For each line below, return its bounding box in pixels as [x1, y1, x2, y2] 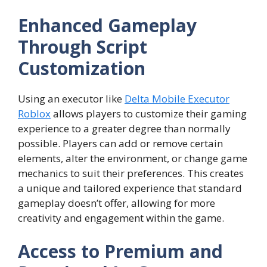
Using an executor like [18, 92, 125, 106]
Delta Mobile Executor [125, 92, 229, 106]
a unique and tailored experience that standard [18, 181, 242, 195]
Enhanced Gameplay [18, 13, 197, 38]
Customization [18, 56, 145, 81]
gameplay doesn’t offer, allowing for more [18, 196, 215, 210]
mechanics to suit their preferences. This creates [18, 166, 244, 181]
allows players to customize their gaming [51, 107, 247, 121]
